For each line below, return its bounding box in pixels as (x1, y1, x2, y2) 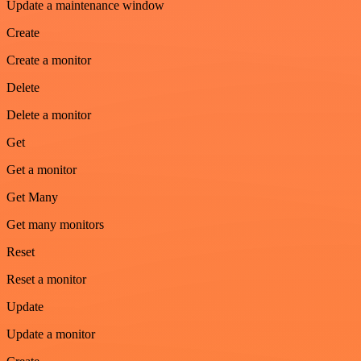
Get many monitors (6, 217, 104, 231)
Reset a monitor (6, 272, 86, 286)
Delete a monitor (6, 107, 91, 122)
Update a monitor (6, 326, 95, 341)
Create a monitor (6, 52, 91, 67)
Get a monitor (6, 162, 77, 176)
